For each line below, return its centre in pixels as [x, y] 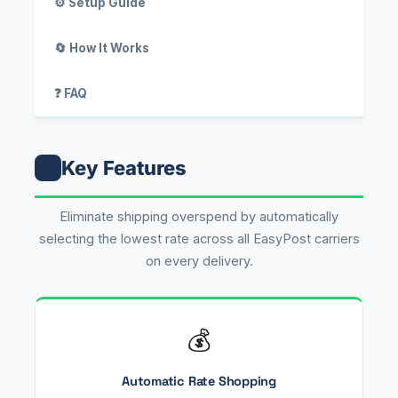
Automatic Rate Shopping [199, 381]
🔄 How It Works [102, 48]
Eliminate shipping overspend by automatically [199, 216]
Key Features [124, 167]
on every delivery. [199, 260]
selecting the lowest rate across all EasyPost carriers [199, 238]
